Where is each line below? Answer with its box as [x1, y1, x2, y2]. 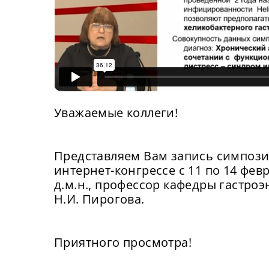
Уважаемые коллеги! [54, 104, 178, 121]
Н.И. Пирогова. [54, 191, 145, 208]
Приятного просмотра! [54, 234, 192, 251]
